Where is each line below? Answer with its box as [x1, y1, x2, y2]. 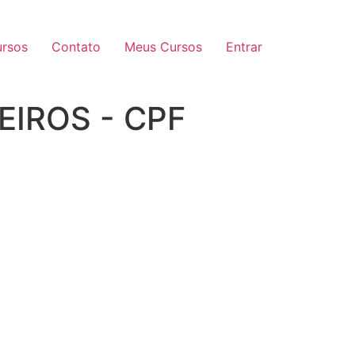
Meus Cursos [124, 39, 202, 55]
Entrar [226, 39, 262, 55]
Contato [52, 39, 101, 55]
